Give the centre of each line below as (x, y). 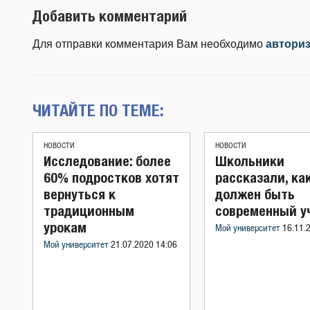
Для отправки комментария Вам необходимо (149, 44)
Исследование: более (107, 161)
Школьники (250, 161)
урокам (65, 227)
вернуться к (80, 194)
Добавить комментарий (110, 16)
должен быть (255, 194)
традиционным (89, 211)
